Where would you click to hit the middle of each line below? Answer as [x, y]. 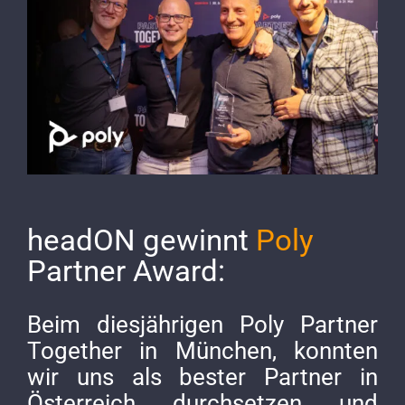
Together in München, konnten [202, 350]
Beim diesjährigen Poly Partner [202, 324]
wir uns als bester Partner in [202, 377]
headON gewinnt [141, 240]
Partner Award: [126, 271]
